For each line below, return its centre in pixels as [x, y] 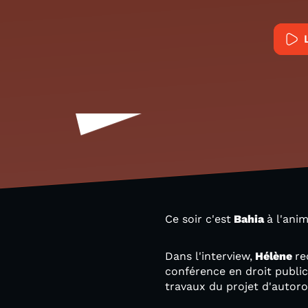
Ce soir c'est [198, 219]
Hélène [274, 256]
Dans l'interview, [209, 256]
